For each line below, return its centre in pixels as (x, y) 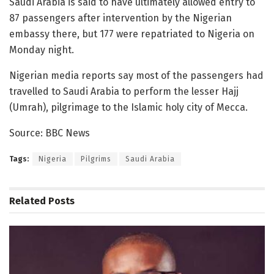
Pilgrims (96, 159)
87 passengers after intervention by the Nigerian (120, 18)
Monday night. (42, 50)
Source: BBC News (50, 133)
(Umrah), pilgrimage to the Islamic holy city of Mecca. (128, 108)
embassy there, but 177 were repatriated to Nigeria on (132, 34)
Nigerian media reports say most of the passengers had (136, 76)
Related (28, 201)
